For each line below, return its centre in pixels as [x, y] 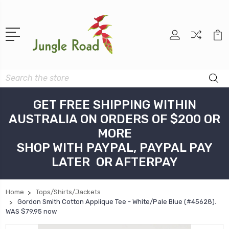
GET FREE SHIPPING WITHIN [114, 105]
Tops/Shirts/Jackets [68, 192]
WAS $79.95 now [31, 212]
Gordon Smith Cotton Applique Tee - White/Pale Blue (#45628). [117, 202]
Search [17, 75]
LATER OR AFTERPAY [114, 162]
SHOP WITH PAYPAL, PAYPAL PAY [114, 148]
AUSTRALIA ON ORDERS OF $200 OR [114, 119]
